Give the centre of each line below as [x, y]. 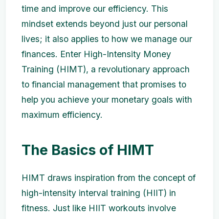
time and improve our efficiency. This [95, 9]
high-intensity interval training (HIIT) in [99, 193]
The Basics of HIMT [88, 150]
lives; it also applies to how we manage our [107, 39]
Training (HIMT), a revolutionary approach [106, 69]
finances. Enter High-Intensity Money [96, 54]
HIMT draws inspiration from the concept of [109, 178]
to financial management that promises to [104, 84]
